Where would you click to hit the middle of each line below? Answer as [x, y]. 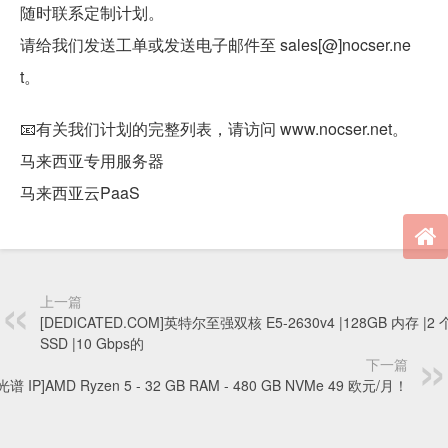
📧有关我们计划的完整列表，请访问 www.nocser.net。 [214, 128]
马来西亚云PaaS [80, 192]
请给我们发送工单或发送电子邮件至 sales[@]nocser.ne [215, 44]
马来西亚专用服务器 [92, 160]
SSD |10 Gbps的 [92, 342]
